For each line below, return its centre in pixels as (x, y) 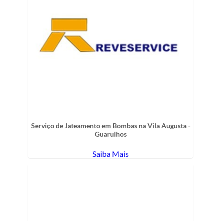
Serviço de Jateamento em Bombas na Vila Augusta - (110, 126)
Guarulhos (110, 134)
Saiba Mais (110, 154)
